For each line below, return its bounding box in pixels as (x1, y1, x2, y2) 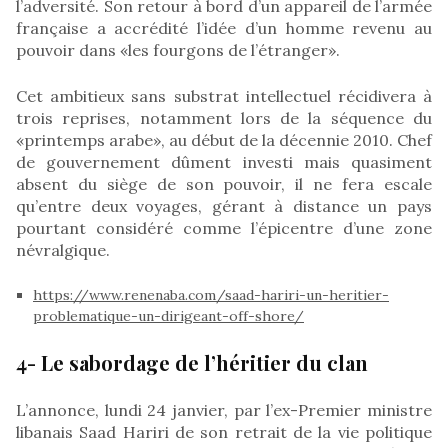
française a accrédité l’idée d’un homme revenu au (16, 17, 432, 38)
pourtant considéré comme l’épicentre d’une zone (16, 217, 432, 238)
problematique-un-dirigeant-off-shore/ (33, 306, 304, 325)
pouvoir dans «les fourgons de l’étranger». (16, 39, 340, 60)
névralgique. (16, 239, 110, 260)
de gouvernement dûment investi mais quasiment (16, 151, 432, 172)
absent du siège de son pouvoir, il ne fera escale (16, 173, 432, 194)
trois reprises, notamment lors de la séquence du (16, 107, 432, 128)
